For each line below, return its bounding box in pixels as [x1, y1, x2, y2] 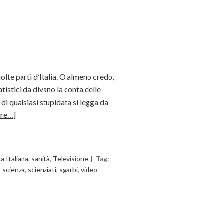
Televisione [53, 154, 88, 163]
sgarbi [59, 165, 78, 174]
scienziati [28, 165, 56, 174]
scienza [2, 165, 25, 174]
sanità [31, 154, 50, 163]
